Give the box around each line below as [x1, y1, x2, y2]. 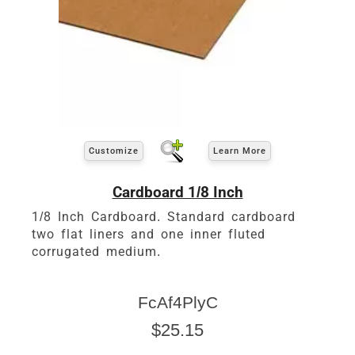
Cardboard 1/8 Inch [112, 182, 243, 201]
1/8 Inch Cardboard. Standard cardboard [32, 208, 296, 224]
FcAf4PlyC [137, 292, 218, 311]
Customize [89, 146, 139, 157]
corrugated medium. [32, 243, 161, 259]
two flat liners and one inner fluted [32, 226, 265, 242]
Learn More [213, 146, 266, 157]
